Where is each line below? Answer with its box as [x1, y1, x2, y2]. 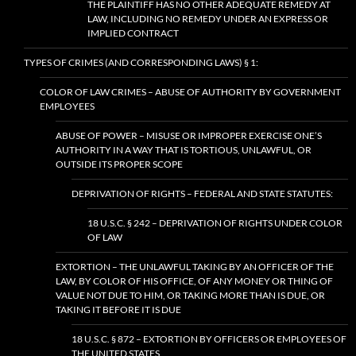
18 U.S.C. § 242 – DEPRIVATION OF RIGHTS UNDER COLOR [87, 217, 342, 229]
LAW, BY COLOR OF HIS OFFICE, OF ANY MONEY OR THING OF [56, 275, 333, 287]
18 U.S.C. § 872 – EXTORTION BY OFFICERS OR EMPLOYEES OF [72, 333, 346, 345]
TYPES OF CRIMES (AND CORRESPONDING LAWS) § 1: [24, 56, 258, 68]
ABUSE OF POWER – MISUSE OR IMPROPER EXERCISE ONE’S [56, 130, 322, 141]
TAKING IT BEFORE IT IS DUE [56, 304, 181, 315]
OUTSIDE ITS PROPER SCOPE [56, 158, 183, 170]
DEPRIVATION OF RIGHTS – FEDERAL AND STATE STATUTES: [72, 188, 333, 199]
